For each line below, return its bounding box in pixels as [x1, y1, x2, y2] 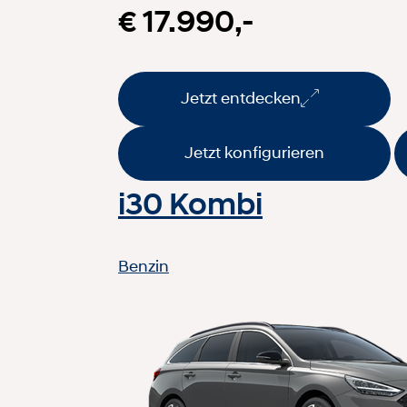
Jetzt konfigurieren [184, 143, 324, 164]
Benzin [118, 255, 169, 276]
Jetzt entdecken [181, 88, 301, 109]
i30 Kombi [118, 184, 263, 223]
